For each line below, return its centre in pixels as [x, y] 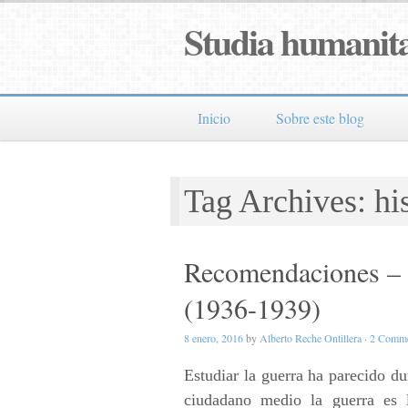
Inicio [214, 118]
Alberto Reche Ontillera [311, 338]
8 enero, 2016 [214, 338]
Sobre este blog [320, 118]
